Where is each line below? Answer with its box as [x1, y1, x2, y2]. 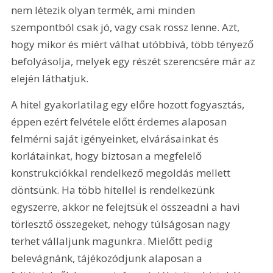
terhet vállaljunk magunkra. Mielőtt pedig [11, 233, 216, 248]
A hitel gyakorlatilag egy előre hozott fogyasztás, [11, 97, 247, 112]
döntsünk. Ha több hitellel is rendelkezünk [11, 182, 218, 197]
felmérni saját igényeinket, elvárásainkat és [11, 131, 222, 146]
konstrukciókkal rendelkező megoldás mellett [11, 165, 233, 180]
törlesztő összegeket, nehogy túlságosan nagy [11, 216, 233, 231]
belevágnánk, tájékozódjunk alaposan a [11, 250, 205, 265]
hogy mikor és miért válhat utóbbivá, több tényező [11, 37, 257, 51]
